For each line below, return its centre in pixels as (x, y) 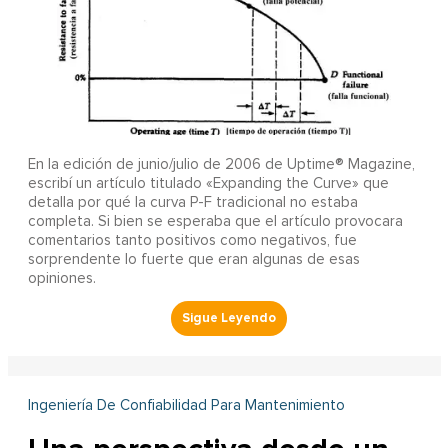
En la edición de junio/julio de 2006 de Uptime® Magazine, (221, 164)
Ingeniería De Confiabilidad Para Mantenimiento (186, 405)
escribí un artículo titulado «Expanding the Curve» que (208, 183)
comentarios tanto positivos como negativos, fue (192, 240)
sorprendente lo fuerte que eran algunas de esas (193, 259)
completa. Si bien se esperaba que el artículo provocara (215, 221)
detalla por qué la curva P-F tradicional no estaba (192, 202)
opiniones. (61, 278)
